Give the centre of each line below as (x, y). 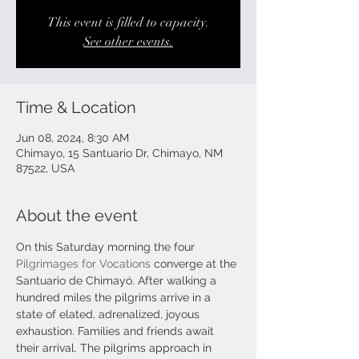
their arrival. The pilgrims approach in (115, 348)
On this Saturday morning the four (107, 247)
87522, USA (45, 168)
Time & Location (76, 107)
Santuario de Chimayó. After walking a (118, 280)
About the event (77, 216)
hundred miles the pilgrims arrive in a (115, 297)
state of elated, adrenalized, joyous (109, 314)
